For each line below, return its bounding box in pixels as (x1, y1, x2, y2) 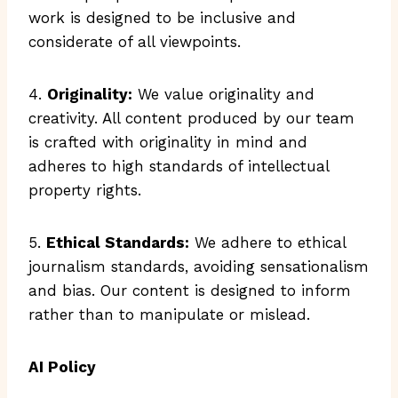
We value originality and (132, 85, 314, 103)
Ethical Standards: (46, 234, 189, 251)
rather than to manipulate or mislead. (28, 306, 310, 323)
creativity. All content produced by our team (28, 109, 354, 127)
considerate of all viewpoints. (28, 33, 241, 51)
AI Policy (28, 358, 96, 376)
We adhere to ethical (189, 234, 346, 251)
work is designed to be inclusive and (28, 9, 296, 27)
